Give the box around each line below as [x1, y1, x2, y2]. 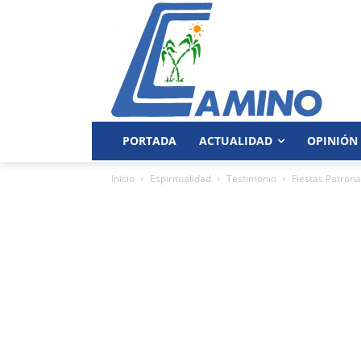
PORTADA [122, 133, 176, 148]
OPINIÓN [307, 133, 358, 148]
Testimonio [226, 172, 276, 185]
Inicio [111, 172, 135, 185]
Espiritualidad [150, 172, 211, 185]
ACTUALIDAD [199, 133, 272, 148]
